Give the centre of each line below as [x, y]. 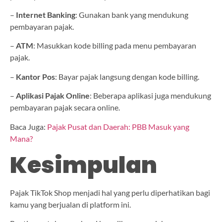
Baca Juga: [28, 126]
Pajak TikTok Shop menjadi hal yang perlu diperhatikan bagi [110, 192]
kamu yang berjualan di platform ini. [71, 204]
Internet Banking [46, 14]
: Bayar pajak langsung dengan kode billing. [127, 76]
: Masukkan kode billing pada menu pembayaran [115, 46]
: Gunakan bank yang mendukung [132, 14]
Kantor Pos [35, 76]
